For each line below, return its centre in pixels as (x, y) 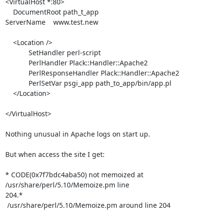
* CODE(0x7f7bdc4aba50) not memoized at (74, 175)
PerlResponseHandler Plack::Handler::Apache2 (17, 73)
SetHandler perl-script (17, 53)
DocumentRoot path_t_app (9, 12)
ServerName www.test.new (52, 22)
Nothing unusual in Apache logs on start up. (77, 134)
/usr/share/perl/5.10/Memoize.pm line (67, 185)
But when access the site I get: (55, 154)
